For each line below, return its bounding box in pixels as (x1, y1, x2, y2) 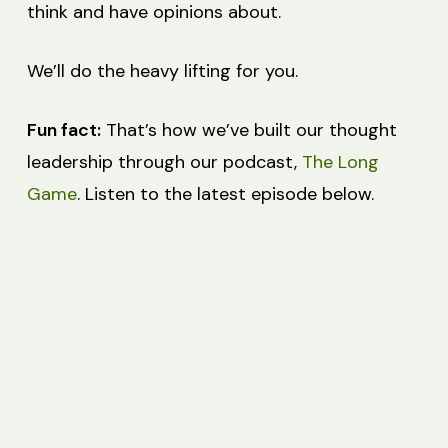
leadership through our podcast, (26, 149, 302, 174)
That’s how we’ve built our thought (100, 117, 397, 142)
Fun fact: (26, 117, 101, 142)
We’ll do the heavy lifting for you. (26, 58, 298, 83)
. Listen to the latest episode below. (76, 181, 374, 206)
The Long (301, 149, 379, 174)
